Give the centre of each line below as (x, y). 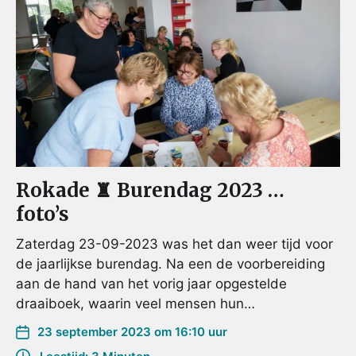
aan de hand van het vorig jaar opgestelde (151, 284)
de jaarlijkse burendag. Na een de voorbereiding (170, 264)
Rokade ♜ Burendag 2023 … (150, 191)
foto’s (43, 215)
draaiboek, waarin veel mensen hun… (135, 304)
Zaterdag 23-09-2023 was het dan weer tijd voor (174, 244)
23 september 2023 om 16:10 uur (132, 332)
